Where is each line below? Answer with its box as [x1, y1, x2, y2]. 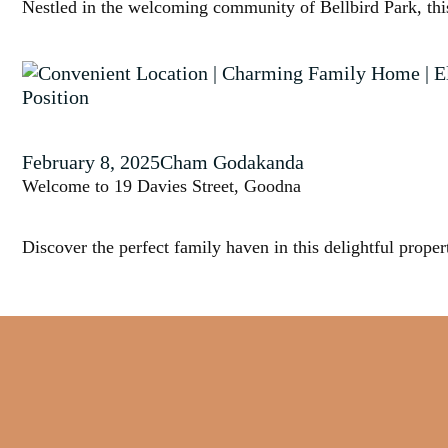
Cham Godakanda [160, 151, 304, 173]
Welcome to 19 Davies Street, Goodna [22, 176, 301, 196]
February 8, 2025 [22, 151, 160, 173]
